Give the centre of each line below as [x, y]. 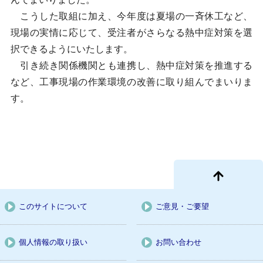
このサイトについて [53, 206]
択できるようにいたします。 [71, 49]
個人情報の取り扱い [53, 242]
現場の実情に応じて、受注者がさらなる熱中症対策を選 [131, 33]
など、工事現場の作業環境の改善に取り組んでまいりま [131, 82]
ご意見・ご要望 [182, 206]
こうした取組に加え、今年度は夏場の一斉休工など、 [131, 16]
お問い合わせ [178, 242]
